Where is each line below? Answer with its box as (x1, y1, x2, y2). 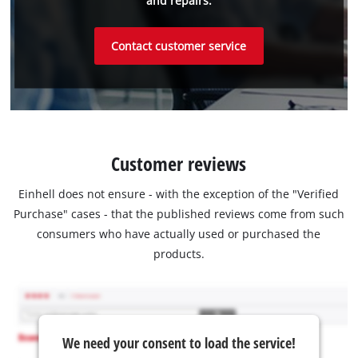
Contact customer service (111, 38, 247, 54)
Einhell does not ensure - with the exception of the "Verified (18, 185, 340, 201)
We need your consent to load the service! (62, 332, 296, 352)
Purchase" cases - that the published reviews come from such (13, 205, 344, 221)
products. (153, 245, 205, 261)
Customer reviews (111, 150, 247, 177)
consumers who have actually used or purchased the (37, 225, 321, 241)
